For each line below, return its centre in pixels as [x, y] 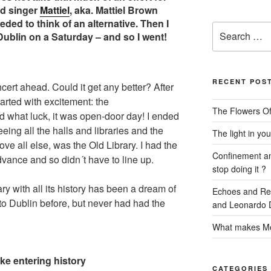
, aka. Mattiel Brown [114, 10]
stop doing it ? [239, 168]
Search [226, 28]
